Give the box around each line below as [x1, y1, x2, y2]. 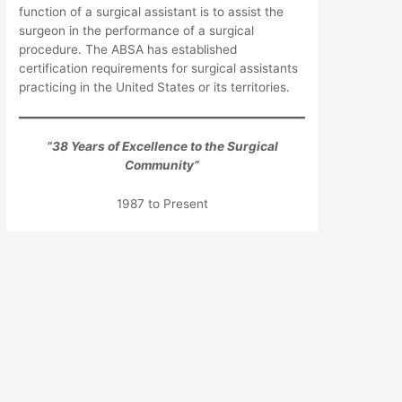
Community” [125, 158, 200, 173]
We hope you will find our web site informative [29, 234, 295, 249]
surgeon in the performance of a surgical [19, 22, 255, 38]
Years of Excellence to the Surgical [67, 139, 278, 154]
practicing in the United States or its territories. [19, 79, 291, 94]
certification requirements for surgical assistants [19, 60, 299, 75]
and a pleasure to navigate [84, 253, 240, 268]
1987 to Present [116, 197, 208, 212]
